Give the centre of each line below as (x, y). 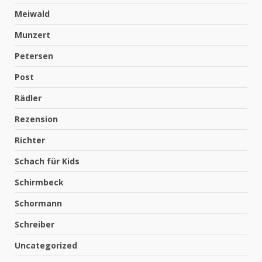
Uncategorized (46, 245)
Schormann (38, 203)
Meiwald (32, 13)
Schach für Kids (47, 161)
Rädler (28, 98)
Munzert (32, 35)
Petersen (34, 56)
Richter (30, 140)
